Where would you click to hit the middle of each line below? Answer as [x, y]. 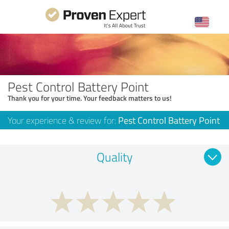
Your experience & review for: [63, 120]
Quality [114, 156]
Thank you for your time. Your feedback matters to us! [90, 98]
